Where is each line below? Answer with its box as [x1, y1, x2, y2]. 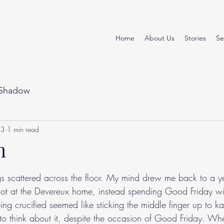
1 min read [7, 124, 39, 134]
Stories [184, 33, 206, 42]
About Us [144, 33, 174, 42]
